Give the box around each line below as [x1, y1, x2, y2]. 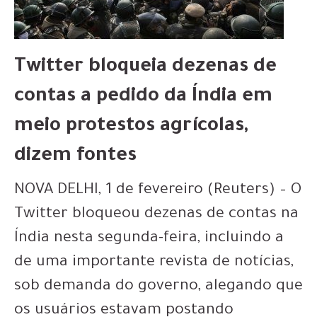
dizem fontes [14, 146, 137, 168]
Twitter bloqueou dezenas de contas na [14, 207, 299, 224]
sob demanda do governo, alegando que [14, 279, 303, 296]
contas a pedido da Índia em [14, 87, 272, 108]
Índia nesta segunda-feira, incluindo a [14, 231, 284, 248]
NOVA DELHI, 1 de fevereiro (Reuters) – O [14, 183, 301, 200]
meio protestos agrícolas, [14, 117, 248, 138]
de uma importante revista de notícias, [14, 255, 294, 272]
